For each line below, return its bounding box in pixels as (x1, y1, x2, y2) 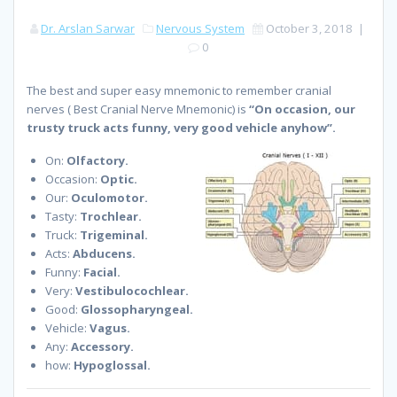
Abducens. (73, 245, 136, 262)
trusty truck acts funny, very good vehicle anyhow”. (27, 120, 336, 136)
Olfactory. (66, 152, 128, 169)
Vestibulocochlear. (75, 283, 189, 300)
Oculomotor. (71, 190, 148, 206)
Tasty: (45, 208, 80, 225)
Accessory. (71, 339, 134, 355)
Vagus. (90, 320, 130, 337)
